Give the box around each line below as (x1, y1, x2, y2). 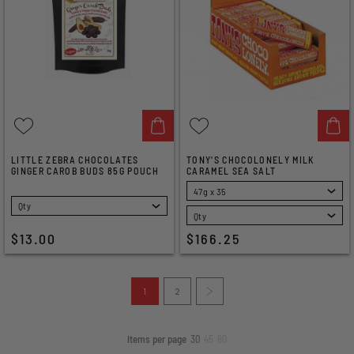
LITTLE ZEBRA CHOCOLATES (11, 154, 139, 165)
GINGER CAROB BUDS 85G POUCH (11, 165, 159, 176)
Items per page (127, 333, 186, 345)
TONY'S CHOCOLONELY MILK (186, 154, 314, 165)
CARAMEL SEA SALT (186, 165, 277, 176)
